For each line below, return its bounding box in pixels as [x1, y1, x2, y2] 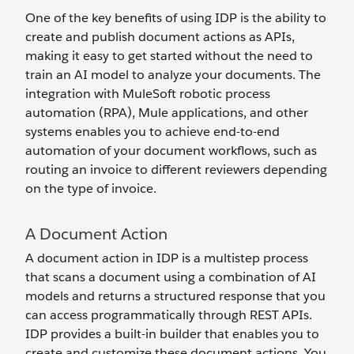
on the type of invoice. [25, 180, 156, 197]
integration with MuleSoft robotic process [25, 85, 270, 102]
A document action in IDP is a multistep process [25, 250, 308, 266]
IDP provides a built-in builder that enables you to [25, 326, 319, 342]
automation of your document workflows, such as [25, 142, 317, 159]
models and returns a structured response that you [25, 288, 326, 304]
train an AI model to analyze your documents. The [25, 66, 321, 83]
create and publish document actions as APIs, [25, 28, 295, 45]
